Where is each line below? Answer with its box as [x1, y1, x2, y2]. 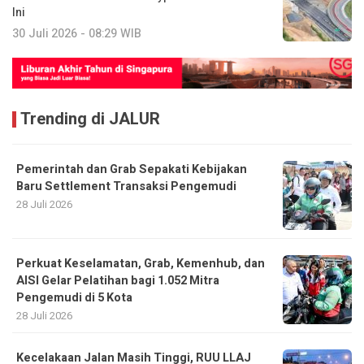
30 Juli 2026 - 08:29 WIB [12, 24, 141, 42]
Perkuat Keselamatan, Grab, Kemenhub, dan [16, 255, 265, 273]
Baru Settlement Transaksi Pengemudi [16, 178, 236, 196]
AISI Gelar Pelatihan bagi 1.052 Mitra [16, 272, 219, 290]
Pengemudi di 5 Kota [16, 289, 132, 307]
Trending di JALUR [20, 107, 160, 132]
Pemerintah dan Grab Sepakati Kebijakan [16, 161, 247, 179]
